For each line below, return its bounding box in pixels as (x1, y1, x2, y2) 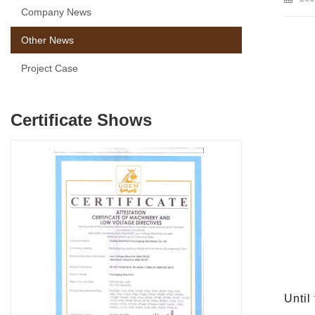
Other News (21, 34, 74, 46)
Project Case (21, 63, 78, 75)
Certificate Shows (11, 110, 152, 130)
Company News (21, 6, 91, 18)
